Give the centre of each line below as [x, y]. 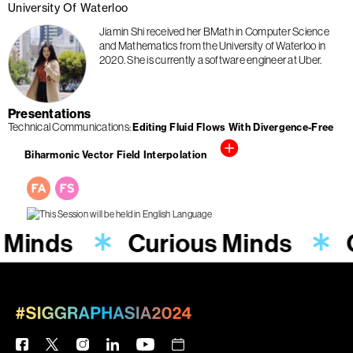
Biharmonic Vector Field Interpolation [116, 154]
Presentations [50, 113]
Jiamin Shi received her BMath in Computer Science [214, 32]
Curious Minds [210, 242]
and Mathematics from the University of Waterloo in [213, 46]
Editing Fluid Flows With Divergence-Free [233, 127]
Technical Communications [69, 126]
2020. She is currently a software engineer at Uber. [211, 60]
